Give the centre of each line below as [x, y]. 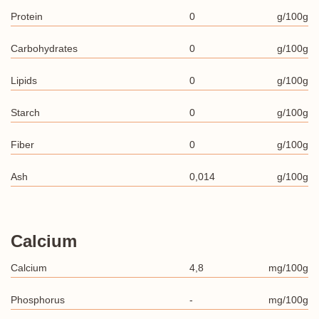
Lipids [24, 80]
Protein [27, 16]
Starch [25, 113]
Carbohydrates [44, 48]
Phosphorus [38, 300]
